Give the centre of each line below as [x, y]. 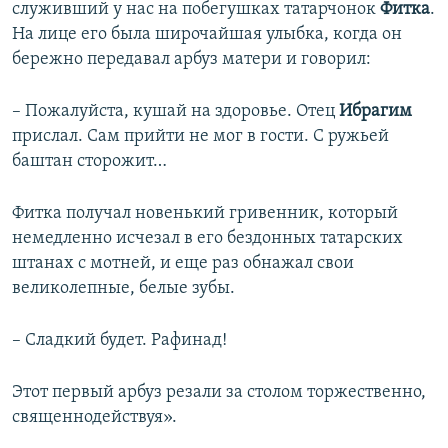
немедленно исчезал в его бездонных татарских [207, 238]
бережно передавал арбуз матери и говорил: [191, 59]
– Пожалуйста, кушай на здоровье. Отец [175, 111]
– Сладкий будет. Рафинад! [119, 340]
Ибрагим [375, 111]
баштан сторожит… [89, 161]
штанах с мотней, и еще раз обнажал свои [183, 263]
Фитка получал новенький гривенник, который [205, 213]
